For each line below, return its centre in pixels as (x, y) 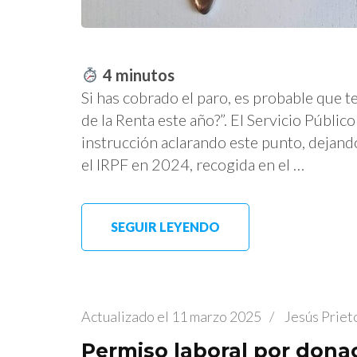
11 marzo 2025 (216, 316)
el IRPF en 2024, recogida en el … (193, 164)
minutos (145, 75)
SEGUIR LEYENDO (165, 226)
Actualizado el (126, 316)
